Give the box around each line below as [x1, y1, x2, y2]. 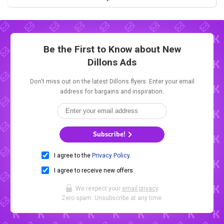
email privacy [121, 184, 158, 192]
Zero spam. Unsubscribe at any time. [61, 194, 163, 201]
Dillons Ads [87, 56, 136, 68]
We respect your [75, 184, 122, 192]
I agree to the [54, 151, 92, 159]
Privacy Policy [92, 151, 129, 159]
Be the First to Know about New [43, 43, 181, 55]
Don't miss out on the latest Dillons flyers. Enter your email [29, 77, 194, 85]
